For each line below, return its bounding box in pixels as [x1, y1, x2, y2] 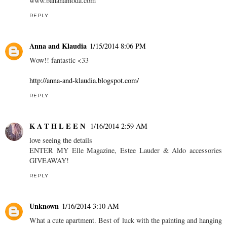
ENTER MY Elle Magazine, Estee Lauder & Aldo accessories [29, 145, 222, 155]
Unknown [29, 200, 59, 211]
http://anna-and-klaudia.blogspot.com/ [29, 75, 139, 85]
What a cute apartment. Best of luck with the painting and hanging [29, 215, 222, 225]
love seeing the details [29, 135, 92, 145]
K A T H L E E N [29, 120, 87, 131]
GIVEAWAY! [29, 155, 69, 165]
